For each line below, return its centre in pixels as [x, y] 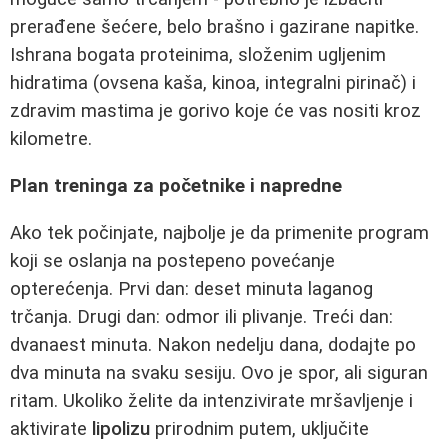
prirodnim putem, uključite [259, 428]
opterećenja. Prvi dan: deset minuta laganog [191, 288]
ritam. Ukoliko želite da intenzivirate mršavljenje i [211, 400]
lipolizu [121, 428]
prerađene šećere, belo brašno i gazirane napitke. [214, 27]
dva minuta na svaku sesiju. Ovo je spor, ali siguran [219, 372]
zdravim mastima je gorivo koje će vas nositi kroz [215, 111]
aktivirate [51, 428]
